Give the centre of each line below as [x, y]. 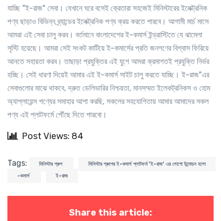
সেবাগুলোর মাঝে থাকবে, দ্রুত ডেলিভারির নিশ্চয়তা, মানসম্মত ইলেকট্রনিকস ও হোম [109, 88]
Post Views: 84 [53, 136]
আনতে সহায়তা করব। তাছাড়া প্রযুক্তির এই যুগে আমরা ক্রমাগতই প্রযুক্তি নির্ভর [108, 61]
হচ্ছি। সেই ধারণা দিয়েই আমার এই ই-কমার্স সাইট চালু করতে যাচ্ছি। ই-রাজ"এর [108, 74]
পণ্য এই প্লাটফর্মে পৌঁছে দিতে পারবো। [57, 114]
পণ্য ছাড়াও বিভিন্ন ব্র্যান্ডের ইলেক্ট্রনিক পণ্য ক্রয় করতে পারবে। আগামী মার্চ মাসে [108, 21]
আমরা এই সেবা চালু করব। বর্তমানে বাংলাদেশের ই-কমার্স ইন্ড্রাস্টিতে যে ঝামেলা [105, 35]
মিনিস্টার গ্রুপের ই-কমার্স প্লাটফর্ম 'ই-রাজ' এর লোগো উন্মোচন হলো [147, 164]
